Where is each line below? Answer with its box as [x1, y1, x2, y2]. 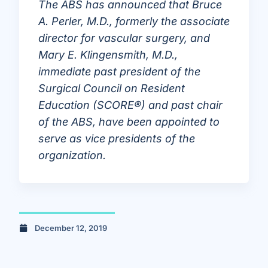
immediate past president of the [38, 65, 200, 78]
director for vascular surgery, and [38, 32, 210, 44]
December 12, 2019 [35, 223, 107, 233]
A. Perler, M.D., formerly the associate [38, 15, 230, 28]
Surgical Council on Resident [38, 82, 185, 95]
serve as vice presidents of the [38, 132, 195, 145]
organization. [38, 149, 106, 162]
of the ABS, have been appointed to [38, 115, 220, 128]
